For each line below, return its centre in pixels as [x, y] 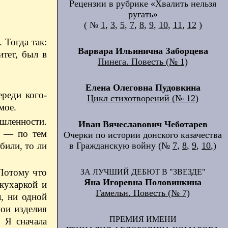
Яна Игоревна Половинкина [143, 182]
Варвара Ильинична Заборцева [143, 51]
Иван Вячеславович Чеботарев [143, 124]
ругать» [143, 14]
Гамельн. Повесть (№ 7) [143, 193]
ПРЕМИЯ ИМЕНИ [143, 219]
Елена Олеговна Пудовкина [143, 88]
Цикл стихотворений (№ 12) [143, 98]
